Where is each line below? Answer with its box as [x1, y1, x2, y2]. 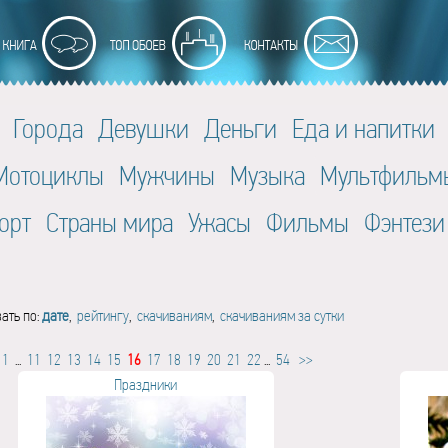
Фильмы [266, 207, 349, 238]
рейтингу [77, 306, 129, 325]
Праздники [114, 375, 177, 394]
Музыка [229, 160, 305, 191]
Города [13, 113, 83, 144]
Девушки [98, 113, 189, 144]
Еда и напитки [292, 113, 435, 144]
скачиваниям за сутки [220, 306, 344, 325]
